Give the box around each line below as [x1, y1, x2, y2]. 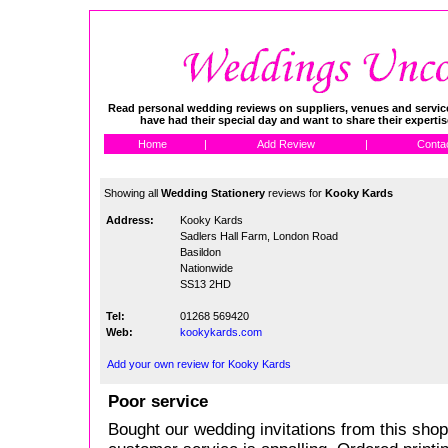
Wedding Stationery [161, 187, 265, 199]
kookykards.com [180, 326, 262, 338]
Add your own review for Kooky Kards [107, 358, 291, 370]
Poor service [108, 392, 208, 411]
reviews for [265, 187, 325, 199]
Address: [106, 214, 154, 226]
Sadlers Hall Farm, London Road [180, 230, 338, 242]
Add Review [257, 138, 315, 151]
